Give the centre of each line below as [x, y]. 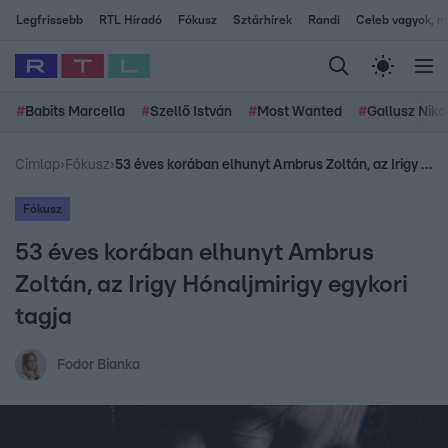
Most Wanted [299, 112]
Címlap [37, 165]
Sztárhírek [262, 20]
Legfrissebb [49, 20]
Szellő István [191, 112]
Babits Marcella [75, 112]
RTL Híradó [130, 20]
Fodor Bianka [98, 365]
